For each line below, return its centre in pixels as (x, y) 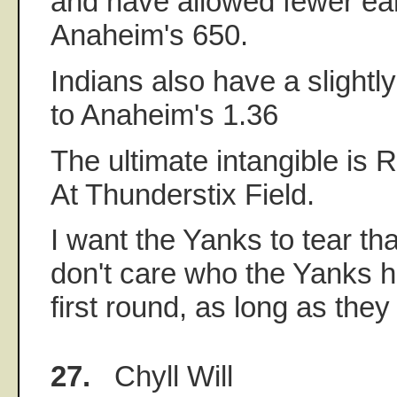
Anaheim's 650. (149, 35)
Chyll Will (162, 377)
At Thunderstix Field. (183, 194)
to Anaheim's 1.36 (164, 115)
